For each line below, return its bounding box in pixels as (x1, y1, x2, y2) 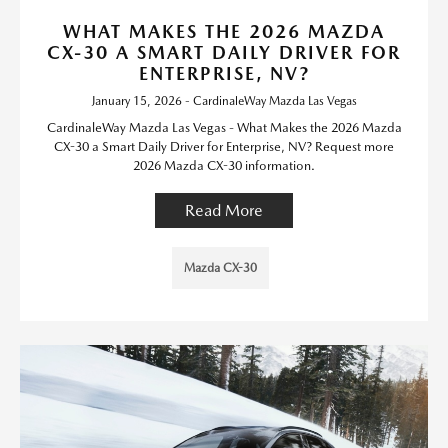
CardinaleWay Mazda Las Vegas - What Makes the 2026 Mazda (46, 120, 402, 135)
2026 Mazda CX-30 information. (133, 158, 315, 173)
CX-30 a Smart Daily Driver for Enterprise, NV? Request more (54, 139, 394, 154)
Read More (185, 201, 263, 220)
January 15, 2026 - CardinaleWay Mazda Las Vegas (91, 94, 357, 108)
